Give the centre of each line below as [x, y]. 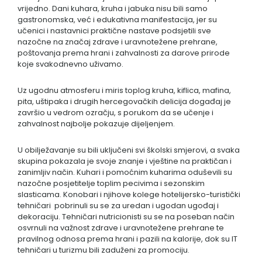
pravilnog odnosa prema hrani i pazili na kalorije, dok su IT [127, 239]
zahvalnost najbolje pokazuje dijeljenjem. [97, 124]
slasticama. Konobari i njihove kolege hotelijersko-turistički [129, 195]
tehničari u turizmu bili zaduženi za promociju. [104, 250]
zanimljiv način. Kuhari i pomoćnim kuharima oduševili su [125, 173]
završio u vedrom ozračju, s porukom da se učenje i [116, 113]
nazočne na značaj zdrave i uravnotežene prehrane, [118, 42]
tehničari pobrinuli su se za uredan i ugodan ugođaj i [118, 206]
